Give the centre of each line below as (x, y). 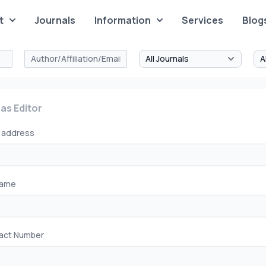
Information (123, 20)
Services (203, 20)
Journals (55, 20)
